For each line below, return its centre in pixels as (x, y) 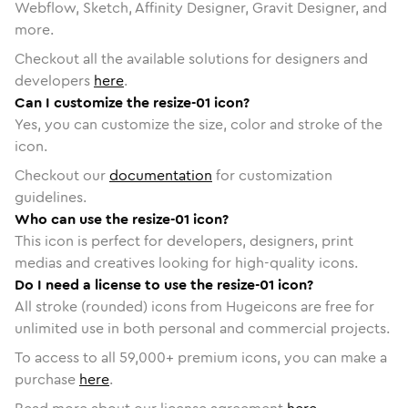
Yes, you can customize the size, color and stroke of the (199, 124)
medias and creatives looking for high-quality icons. (186, 262)
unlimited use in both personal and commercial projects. (202, 328)
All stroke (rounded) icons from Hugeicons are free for (194, 306)
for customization (272, 175)
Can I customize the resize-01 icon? (132, 102)
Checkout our (62, 175)
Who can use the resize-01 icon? (122, 219)
